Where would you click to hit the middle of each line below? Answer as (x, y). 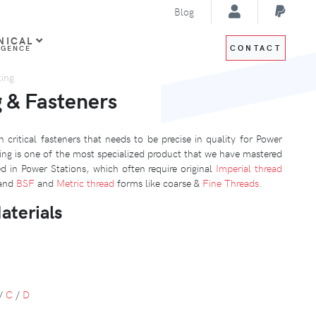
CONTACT (255, 48)
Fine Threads (231, 182)
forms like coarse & (158, 182)
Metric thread (85, 182)
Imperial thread (249, 168)
